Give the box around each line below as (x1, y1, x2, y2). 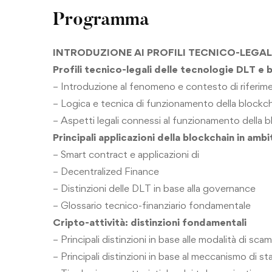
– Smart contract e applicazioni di (53, 148, 199, 160)
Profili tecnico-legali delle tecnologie (53, 63, 236, 75)
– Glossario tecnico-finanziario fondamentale (53, 199, 251, 211)
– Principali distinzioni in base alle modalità (53, 233, 239, 245)
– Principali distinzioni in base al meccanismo (53, 250, 249, 262)
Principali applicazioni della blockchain (53, 131, 237, 143)
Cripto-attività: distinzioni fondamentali (53, 216, 246, 228)
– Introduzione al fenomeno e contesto (53, 80, 230, 92)
